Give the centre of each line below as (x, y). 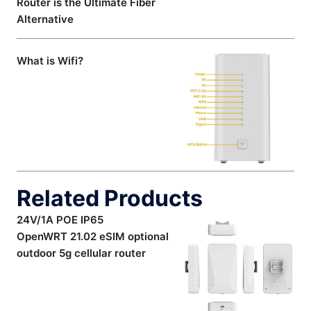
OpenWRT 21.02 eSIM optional (93, 237)
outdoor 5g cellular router (81, 253)
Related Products (110, 199)
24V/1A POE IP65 (60, 220)
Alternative (45, 19)
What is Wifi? (50, 61)
